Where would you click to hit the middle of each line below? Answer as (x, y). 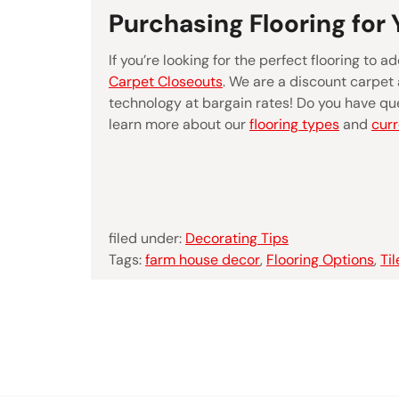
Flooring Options (320, 260)
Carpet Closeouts (166, 82)
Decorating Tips (237, 239)
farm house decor (203, 260)
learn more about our (179, 125)
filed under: (147, 239)
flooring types (294, 125)
